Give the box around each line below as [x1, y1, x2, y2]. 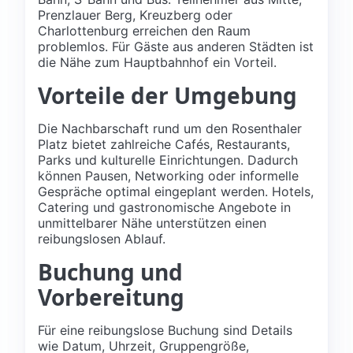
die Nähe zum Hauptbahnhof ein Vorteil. [38, 54, 277, 70]
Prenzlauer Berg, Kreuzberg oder [38, 6, 232, 23]
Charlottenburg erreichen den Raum [38, 22, 251, 39]
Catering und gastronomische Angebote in [38, 199, 291, 215]
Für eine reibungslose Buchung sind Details [38, 321, 292, 338]
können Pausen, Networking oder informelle [38, 167, 299, 184]
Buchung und [38, 256, 183, 287]
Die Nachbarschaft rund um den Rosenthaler [38, 120, 302, 136]
